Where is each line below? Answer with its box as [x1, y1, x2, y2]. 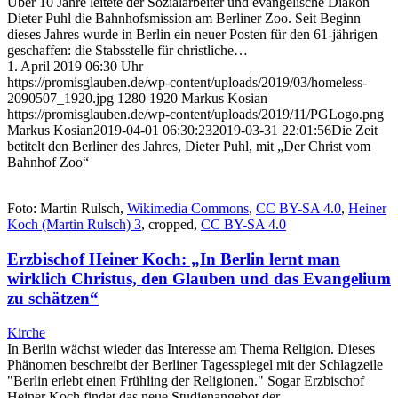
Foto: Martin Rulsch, [7, 201, 127, 217]
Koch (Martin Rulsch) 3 [7, 217, 141, 233]
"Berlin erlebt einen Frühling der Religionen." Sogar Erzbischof [7, 372, 364, 388]
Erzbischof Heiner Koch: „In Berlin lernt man [7, 250, 340, 269]
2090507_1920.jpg [7, 91, 114, 107]
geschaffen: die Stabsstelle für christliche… [7, 43, 248, 59]
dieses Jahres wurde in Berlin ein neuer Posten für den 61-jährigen [7, 27, 378, 43]
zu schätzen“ [7, 289, 99, 308]
